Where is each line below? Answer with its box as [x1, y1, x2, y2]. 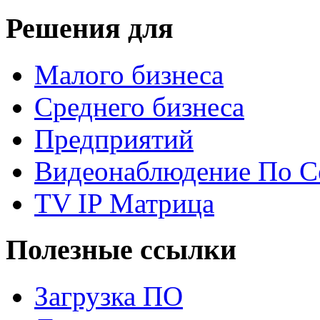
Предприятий [34, 124, 194, 155]
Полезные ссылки [6, 233, 236, 266]
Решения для [6, 12, 174, 45]
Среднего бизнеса [34, 91, 244, 123]
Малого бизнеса [34, 59, 224, 91]
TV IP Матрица [34, 188, 214, 219]
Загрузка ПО [34, 280, 183, 311]
